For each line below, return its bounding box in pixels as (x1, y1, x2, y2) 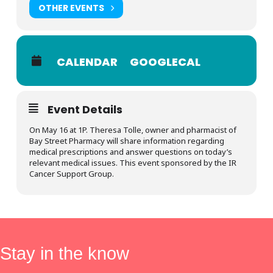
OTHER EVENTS (38, 1, 104, 14)
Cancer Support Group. (29, 168, 114, 180)
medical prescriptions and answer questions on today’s (29, 146, 232, 158)
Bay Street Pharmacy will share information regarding (29, 135, 224, 147)
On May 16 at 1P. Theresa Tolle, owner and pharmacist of (29, 124, 236, 136)
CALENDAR (56, 54, 118, 70)
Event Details (47, 102, 122, 118)
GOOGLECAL (129, 54, 200, 70)
